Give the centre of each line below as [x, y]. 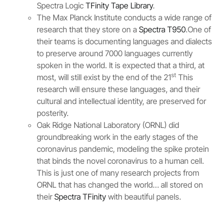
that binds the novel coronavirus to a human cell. [121, 161]
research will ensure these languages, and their [119, 89]
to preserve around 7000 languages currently [115, 54]
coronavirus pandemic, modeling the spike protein [123, 149]
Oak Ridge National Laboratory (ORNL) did [108, 125]
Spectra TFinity [80, 197]
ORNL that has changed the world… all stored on [120, 185]
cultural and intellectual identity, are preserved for [122, 101]
